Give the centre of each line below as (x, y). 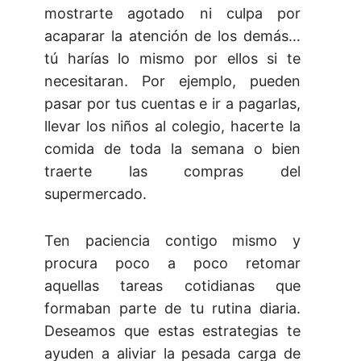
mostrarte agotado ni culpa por (172, 14)
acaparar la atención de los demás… (172, 36)
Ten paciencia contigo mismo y (172, 241)
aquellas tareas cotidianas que (172, 286)
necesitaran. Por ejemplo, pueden (172, 81)
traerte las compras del (172, 172)
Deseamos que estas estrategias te (172, 331)
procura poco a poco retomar (172, 263)
